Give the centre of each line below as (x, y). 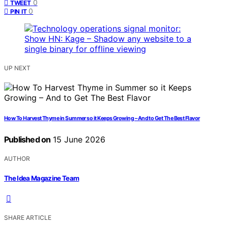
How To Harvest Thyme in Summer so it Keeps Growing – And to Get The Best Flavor (102, 119)
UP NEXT (17, 68)
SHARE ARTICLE (28, 217)
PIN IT (19, 12)
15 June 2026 (78, 140)
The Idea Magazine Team (42, 178)
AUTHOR (17, 159)
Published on (27, 140)
